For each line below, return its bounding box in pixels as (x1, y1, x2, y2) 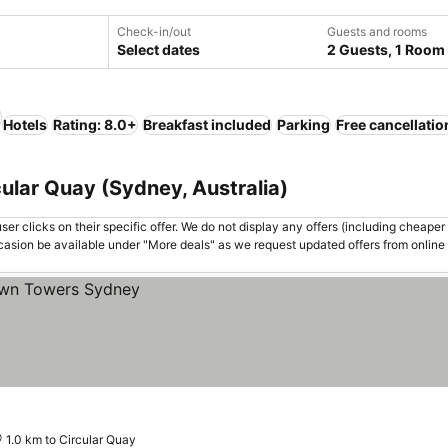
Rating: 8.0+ (53, 116, 137, 133)
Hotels (3, 116, 47, 133)
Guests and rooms (327, 24, 427, 39)
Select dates (117, 41, 200, 58)
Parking (277, 116, 330, 133)
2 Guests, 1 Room (327, 41, 445, 58)
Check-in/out (117, 24, 191, 39)
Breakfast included (143, 116, 271, 133)
